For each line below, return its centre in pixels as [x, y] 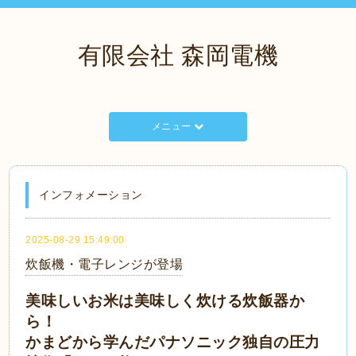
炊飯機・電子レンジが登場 [104, 264]
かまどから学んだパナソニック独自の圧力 [173, 342]
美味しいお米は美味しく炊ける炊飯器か [165, 301]
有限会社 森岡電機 [178, 55]
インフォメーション [91, 195]
